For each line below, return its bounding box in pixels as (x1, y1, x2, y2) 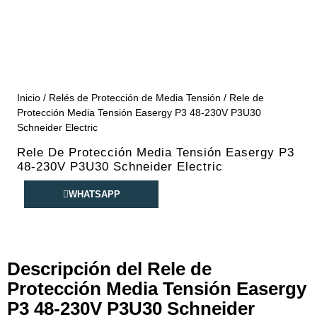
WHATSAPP (68, 188, 120, 200)
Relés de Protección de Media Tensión (49, 91, 221, 103)
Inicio (17, 91, 40, 103)
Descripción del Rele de (7, 258, 212, 279)
